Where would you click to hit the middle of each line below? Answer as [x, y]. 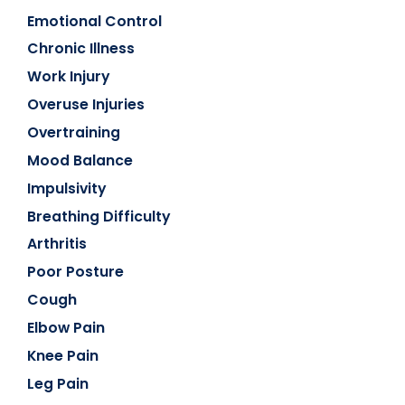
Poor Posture [76, 272]
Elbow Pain [66, 328]
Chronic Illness [81, 49]
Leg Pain [58, 383]
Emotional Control [95, 21]
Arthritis [57, 244]
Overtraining [74, 133]
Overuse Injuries [86, 105]
